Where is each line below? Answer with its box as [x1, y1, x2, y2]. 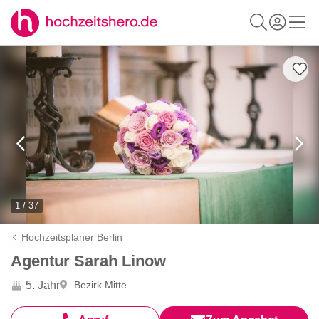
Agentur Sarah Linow [11, 252, 166, 270]
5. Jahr [25, 278, 60, 291]
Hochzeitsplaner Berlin [21, 231, 123, 243]
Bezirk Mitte [74, 278, 127, 291]
